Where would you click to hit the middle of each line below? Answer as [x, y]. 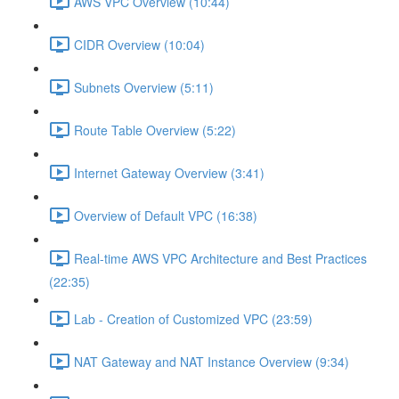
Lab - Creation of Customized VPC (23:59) [193, 318]
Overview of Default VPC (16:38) [166, 215]
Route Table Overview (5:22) [155, 130]
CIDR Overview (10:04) [139, 44]
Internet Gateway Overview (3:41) [169, 172]
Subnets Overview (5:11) [144, 87]
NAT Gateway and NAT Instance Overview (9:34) [212, 361]
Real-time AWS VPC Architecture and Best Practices [220, 258]
